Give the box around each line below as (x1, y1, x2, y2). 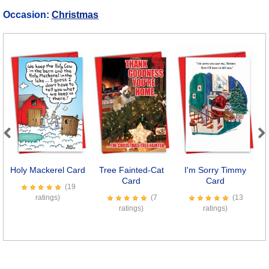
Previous (4, 140, 41, 151)
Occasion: (3, 9, 52, 20)
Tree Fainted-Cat (98, 165, 164, 175)
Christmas (52, 9, 98, 20)
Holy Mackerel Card (10, 165, 85, 175)
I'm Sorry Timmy (184, 165, 246, 175)
